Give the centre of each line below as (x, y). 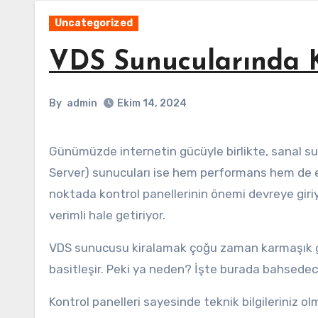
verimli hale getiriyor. (107, 215)
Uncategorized (94, 23)
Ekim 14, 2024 (152, 103)
